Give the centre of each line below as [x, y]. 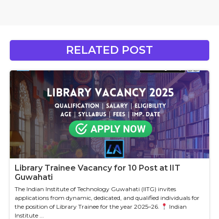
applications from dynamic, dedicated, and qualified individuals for [107, 197]
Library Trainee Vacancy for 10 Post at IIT [98, 168]
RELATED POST [109, 50]
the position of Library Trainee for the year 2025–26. [88, 206]
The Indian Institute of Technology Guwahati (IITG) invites [95, 189]
